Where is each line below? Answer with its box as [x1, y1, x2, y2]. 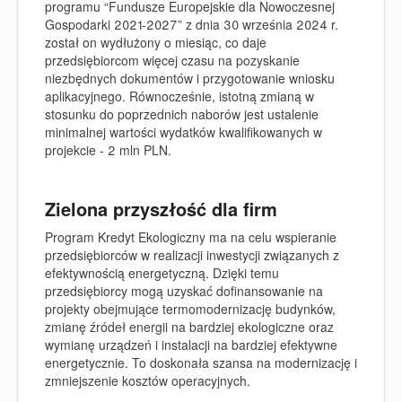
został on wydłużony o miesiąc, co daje [45, 32, 267, 51]
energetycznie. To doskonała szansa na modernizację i [45, 354, 357, 371]
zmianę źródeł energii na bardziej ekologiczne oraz [45, 318, 334, 336]
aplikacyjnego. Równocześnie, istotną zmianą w [45, 86, 314, 105]
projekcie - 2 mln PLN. [45, 140, 171, 159]
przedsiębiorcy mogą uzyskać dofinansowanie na [45, 282, 323, 300]
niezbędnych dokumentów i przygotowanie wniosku [45, 68, 335, 87]
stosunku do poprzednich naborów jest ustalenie [45, 104, 319, 123]
